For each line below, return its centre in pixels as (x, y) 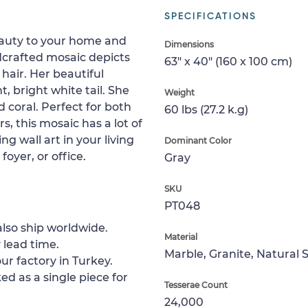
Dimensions (189, 44)
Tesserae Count (196, 285)
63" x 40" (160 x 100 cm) (228, 62)
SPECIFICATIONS (210, 16)
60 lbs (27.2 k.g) (206, 110)
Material (181, 237)
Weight (179, 92)
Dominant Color (198, 141)
